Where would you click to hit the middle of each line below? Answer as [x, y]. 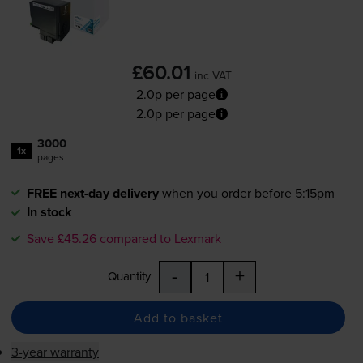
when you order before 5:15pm [248, 193]
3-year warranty [55, 352]
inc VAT [213, 76]
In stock [49, 212]
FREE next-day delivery [92, 194]
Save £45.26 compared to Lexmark [124, 239]
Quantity [129, 276]
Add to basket [178, 317]
